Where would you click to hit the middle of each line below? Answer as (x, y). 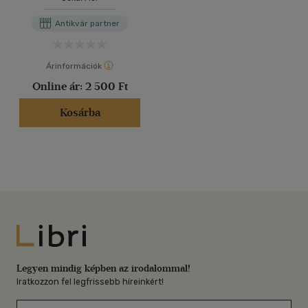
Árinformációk (74, 66)
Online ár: (58, 86)
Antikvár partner (87, 23)
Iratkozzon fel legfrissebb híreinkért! (90, 282)
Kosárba (80, 112)
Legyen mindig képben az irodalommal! (103, 268)
